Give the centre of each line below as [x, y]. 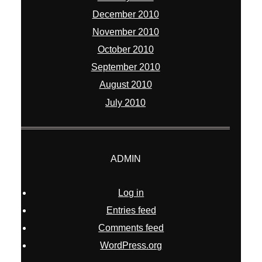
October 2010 [125, 50]
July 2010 [126, 102]
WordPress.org [131, 246]
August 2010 [125, 85]
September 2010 [125, 67]
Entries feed [131, 210]
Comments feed [131, 228]
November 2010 [125, 32]
